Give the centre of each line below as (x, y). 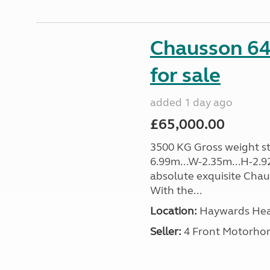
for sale (185, 75)
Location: (173, 211)
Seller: (165, 231)
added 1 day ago (191, 102)
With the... (176, 190)
